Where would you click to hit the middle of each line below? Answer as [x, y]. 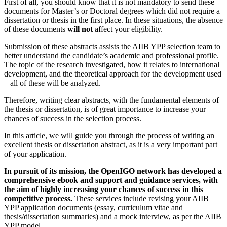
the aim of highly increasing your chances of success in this [104, 189]
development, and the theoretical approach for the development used [113, 73]
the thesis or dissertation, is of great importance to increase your [105, 109]
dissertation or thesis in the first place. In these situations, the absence [113, 20]
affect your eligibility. [128, 29]
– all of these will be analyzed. [52, 83]
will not [80, 29]
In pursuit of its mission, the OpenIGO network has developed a [113, 171]
